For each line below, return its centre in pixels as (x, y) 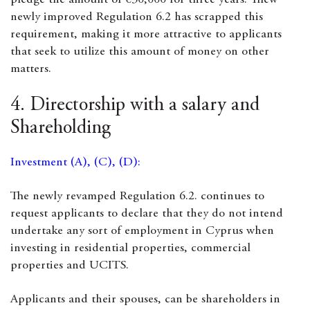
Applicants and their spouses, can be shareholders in (145, 300)
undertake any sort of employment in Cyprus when (142, 231)
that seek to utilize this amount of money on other (140, 52)
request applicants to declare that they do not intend (147, 214)
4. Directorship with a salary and (135, 106)
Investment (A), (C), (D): (77, 163)
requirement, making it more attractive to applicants (146, 35)
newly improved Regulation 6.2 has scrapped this (137, 17)
